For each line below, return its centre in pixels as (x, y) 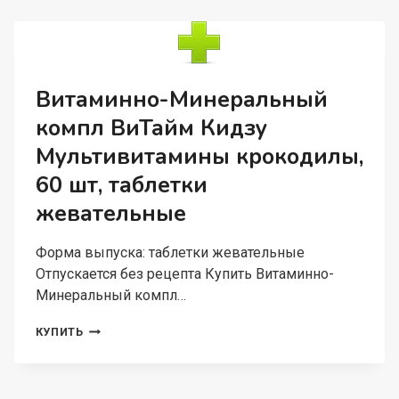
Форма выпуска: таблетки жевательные (170, 252)
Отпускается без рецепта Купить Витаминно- (184, 274)
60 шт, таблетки (121, 185)
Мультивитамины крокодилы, (199, 157)
